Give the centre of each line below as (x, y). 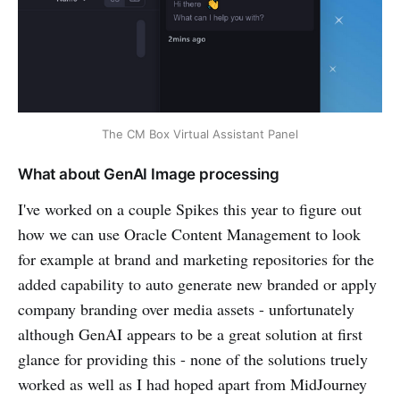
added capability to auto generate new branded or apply (197, 284)
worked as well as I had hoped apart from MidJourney (192, 384)
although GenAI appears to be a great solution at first (190, 334)
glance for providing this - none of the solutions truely (193, 359)
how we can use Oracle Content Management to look (189, 234)
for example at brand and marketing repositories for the (196, 259)
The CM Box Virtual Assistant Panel (200, 134)
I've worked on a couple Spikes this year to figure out (190, 209)
